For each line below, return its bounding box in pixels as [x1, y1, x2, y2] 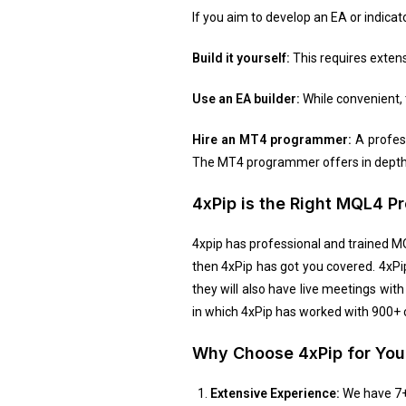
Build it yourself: [191, 50, 293, 65]
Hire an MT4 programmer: [191, 131, 352, 147]
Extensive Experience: [209, 385, 340, 401]
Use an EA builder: [191, 91, 303, 106]
